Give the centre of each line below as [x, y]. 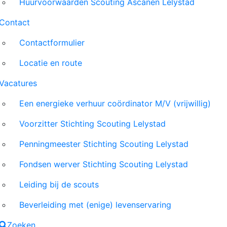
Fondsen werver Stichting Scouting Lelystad [104, 164]
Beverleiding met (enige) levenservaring [97, 205]
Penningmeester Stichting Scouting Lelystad [104, 144]
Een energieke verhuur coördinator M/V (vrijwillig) [115, 103]
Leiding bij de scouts [59, 184]
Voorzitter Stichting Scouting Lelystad [92, 124]
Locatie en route [51, 63]
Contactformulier [52, 43]
